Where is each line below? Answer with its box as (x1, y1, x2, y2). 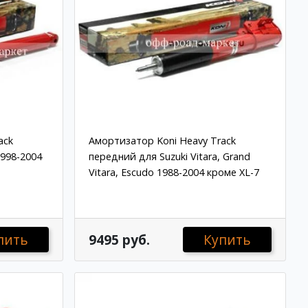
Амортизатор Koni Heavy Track (88, 134, 236, 148)
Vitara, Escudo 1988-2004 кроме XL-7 (88, 166, 259, 179)
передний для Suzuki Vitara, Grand (88, 150, 250, 164)
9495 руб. (88, 230, 150, 249)
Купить (203, 230, 251, 249)
